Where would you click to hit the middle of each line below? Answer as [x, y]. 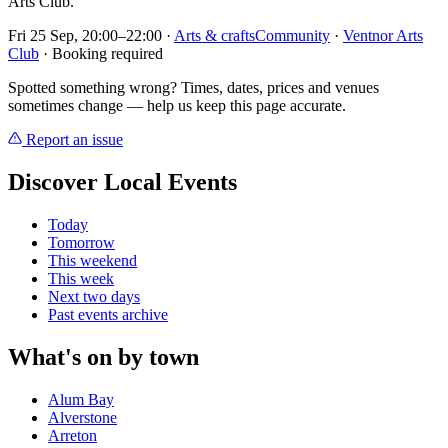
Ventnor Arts [383, 36]
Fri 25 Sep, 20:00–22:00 [85, 36]
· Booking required [101, 54]
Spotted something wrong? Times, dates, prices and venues [193, 88]
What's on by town [103, 357]
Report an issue [72, 140]
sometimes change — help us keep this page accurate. [177, 106]
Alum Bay [81, 399]
